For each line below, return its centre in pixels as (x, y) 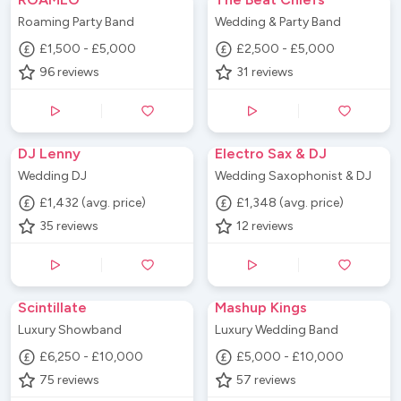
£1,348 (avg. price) (290, 203)
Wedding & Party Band (278, 21)
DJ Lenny (49, 153)
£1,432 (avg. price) (93, 203)
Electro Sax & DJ (271, 153)
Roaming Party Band (76, 21)
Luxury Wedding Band (277, 329)
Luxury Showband (70, 329)
